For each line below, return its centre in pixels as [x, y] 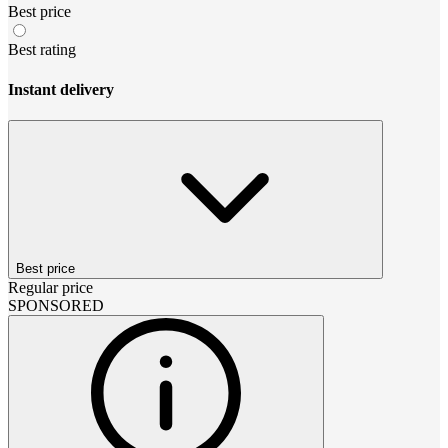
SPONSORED [56, 305]
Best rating [42, 50]
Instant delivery [61, 89]
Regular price [50, 287]
